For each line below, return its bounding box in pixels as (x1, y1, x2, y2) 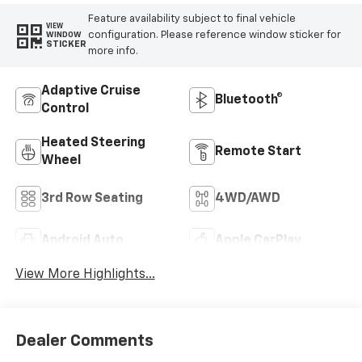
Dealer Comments (15, 332, 154, 349)
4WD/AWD (215, 192, 280, 205)
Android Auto (40, 234, 124, 247)
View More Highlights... (15, 268, 155, 282)
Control (40, 102, 89, 116)
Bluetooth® (215, 93, 283, 107)
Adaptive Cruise (40, 84, 141, 98)
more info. (87, 45, 138, 57)
